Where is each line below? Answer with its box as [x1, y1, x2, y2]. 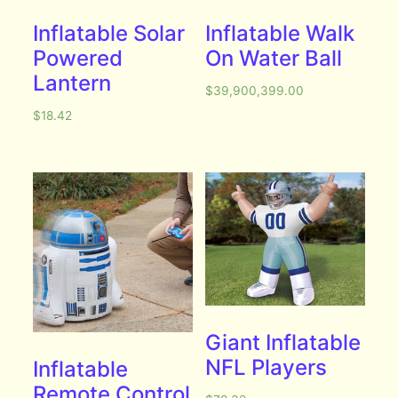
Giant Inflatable [205, 329, 362, 355]
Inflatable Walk [205, 20, 355, 46]
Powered [33, 44, 123, 71]
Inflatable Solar [33, 20, 186, 46]
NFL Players [205, 354, 328, 380]
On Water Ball [205, 44, 343, 71]
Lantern [33, 69, 112, 96]
